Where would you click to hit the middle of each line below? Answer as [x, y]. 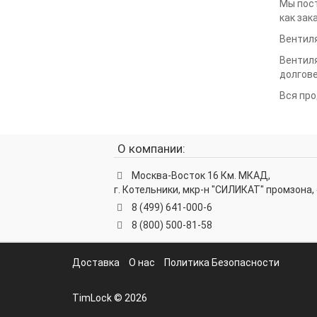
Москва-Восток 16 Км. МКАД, [201, 175]
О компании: [152, 149]
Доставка [96, 263]
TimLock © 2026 [110, 298]
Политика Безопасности [222, 263]
